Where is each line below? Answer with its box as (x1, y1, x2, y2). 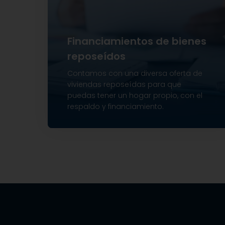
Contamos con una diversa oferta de (67, 68, 202, 78)
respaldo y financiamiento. (67, 101, 164, 111)
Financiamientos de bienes (67, 34, 206, 48)
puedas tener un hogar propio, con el (67, 90, 202, 100)
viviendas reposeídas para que (67, 79, 181, 89)
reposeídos (67, 49, 126, 63)
